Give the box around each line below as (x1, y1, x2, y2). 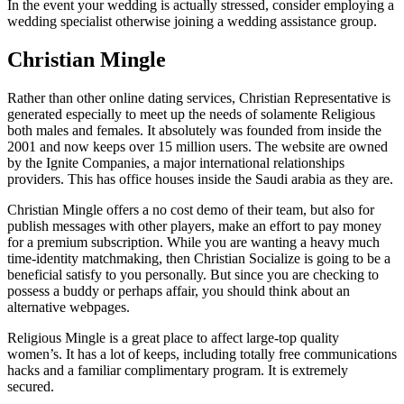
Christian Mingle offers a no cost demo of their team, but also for (7, 202, 374, 218)
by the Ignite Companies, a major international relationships (7, 155, 344, 171)
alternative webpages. (7, 299, 130, 316)
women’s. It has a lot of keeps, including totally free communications (7, 346, 397, 363)
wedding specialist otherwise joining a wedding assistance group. (7, 14, 377, 30)
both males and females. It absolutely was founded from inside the (7, 123, 381, 139)
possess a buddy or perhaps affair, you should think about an (7, 283, 350, 299)
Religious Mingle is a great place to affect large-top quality (7, 330, 339, 346)
